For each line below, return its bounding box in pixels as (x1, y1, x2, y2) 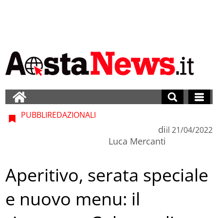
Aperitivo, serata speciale (5, 163, 209, 187)
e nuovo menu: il (5, 187, 141, 211)
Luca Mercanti (108, 135, 166, 147)
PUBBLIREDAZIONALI (19, 109, 96, 120)
